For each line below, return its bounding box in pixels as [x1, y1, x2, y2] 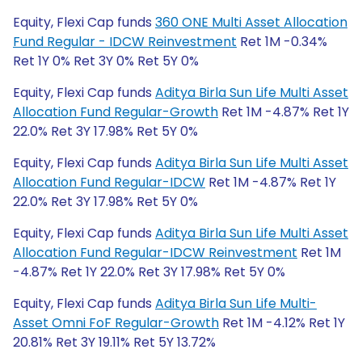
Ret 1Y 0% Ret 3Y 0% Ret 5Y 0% [13, 52, 199, 70]
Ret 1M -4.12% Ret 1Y [219, 314, 345, 332]
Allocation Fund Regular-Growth [13, 103, 218, 121]
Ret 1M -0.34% [237, 32, 327, 51]
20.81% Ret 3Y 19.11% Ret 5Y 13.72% [13, 333, 216, 351]
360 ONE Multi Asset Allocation [155, 13, 347, 32]
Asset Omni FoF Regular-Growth [13, 314, 219, 332]
